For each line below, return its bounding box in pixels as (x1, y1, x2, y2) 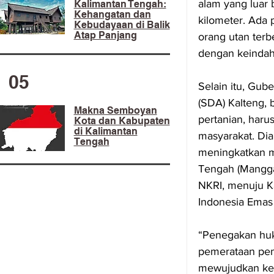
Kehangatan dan (73, 9, 151, 20)
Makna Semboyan (73, 105, 157, 116)
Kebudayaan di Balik (73, 19, 170, 31)
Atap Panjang (73, 29, 137, 41)
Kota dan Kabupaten (73, 115, 170, 127)
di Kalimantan (73, 125, 138, 137)
